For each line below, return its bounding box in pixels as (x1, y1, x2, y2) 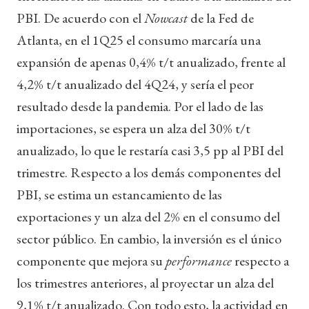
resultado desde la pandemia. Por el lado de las (17, 97, 263, 115)
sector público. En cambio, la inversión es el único (17, 229, 281, 248)
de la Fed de (190, 8, 254, 27)
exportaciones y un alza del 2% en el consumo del (17, 207, 280, 226)
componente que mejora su (17, 251, 166, 270)
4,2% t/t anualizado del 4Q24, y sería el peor (17, 74, 254, 93)
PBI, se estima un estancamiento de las (17, 185, 222, 203)
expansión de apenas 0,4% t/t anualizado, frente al (17, 52, 286, 71)
